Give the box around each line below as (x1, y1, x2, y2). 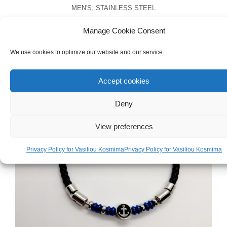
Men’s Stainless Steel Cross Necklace (33, 19, 194, 30)
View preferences (95, 122, 153, 131)
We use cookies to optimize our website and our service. (10, 49, 164, 56)
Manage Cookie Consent (83, 26, 165, 35)
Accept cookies (98, 76, 150, 85)
